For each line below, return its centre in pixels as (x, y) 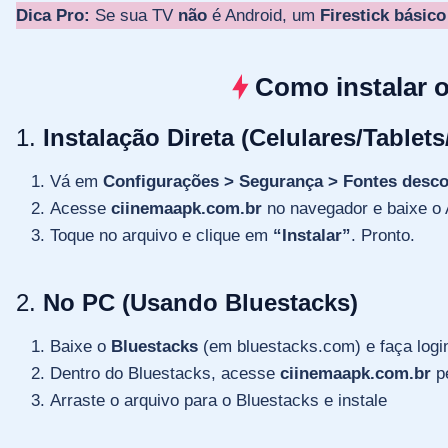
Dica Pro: (53, 15)
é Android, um (263, 15)
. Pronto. (383, 235)
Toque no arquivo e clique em (161, 235)
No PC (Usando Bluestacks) (200, 302)
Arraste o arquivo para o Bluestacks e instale (218, 400)
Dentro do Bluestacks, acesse (165, 373)
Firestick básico (383, 15)
